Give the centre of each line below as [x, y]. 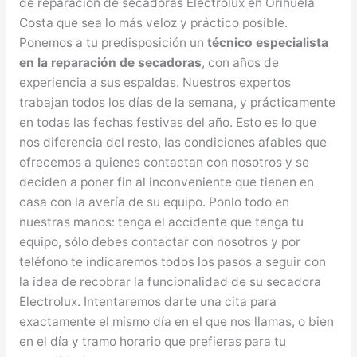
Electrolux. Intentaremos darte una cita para [147, 301]
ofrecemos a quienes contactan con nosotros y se [164, 162]
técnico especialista [267, 42]
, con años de [240, 62]
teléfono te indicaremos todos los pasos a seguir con [172, 261]
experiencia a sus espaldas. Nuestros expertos [155, 82]
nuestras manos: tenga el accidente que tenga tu [161, 222]
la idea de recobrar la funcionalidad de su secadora [170, 281]
